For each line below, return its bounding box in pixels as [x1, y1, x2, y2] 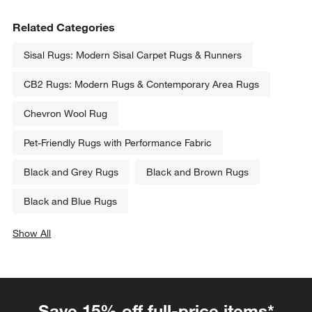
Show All [13, 226, 52, 240]
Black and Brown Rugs [146, 165, 249, 178]
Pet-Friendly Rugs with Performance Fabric [24, 136, 212, 149]
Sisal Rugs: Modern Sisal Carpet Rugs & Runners [24, 48, 242, 61]
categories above [31, 240, 109, 253]
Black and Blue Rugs [24, 194, 118, 208]
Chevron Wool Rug [24, 107, 108, 120]
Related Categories [13, 19, 116, 34]
